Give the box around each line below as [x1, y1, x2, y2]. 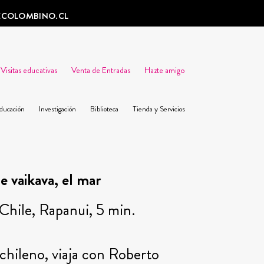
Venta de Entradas [71, 64, 130, 77]
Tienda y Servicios [132, 103, 185, 115]
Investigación [38, 103, 76, 115]
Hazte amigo [144, 64, 185, 77]
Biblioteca [90, 103, 118, 115]
